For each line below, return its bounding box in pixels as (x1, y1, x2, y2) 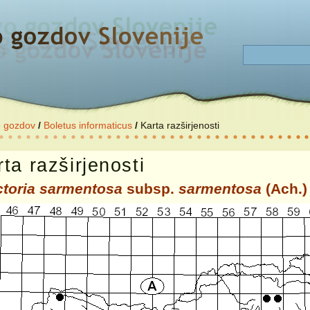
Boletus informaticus (44, 120, 132, 131)
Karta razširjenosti (140, 120, 219, 131)
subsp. (122, 181, 179, 197)
